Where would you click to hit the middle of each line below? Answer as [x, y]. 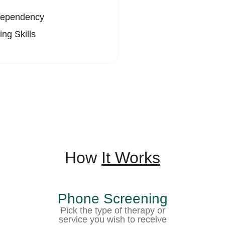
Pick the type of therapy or [113, 210]
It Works [131, 157]
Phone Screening [113, 198]
